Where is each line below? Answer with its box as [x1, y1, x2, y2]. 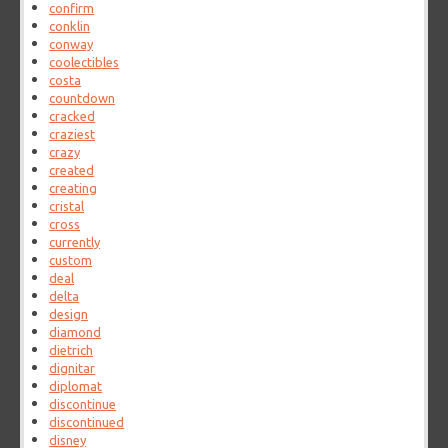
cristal [49, 199, 85, 214]
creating [49, 181, 98, 196]
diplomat [49, 379, 103, 394]
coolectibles [49, 55, 120, 70]
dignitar [49, 361, 96, 376]
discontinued [49, 415, 125, 430]
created [49, 163, 95, 178]
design [49, 307, 89, 322]
